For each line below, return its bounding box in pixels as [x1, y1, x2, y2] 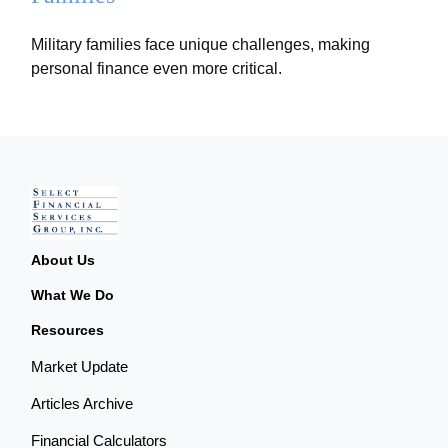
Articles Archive [31, 394, 134, 412]
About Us [31, 251, 96, 268]
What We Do [31, 286, 115, 303]
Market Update [31, 357, 129, 375]
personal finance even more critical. [31, 59, 283, 77]
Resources [31, 321, 105, 338]
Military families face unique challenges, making [31, 35, 371, 53]
